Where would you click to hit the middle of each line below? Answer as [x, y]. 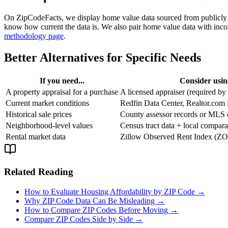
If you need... [62, 80]
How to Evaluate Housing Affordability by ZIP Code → [115, 192]
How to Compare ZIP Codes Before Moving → [101, 210]
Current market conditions [47, 103]
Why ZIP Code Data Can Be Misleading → [95, 201]
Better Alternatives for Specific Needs [103, 57]
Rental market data [36, 136]
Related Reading [39, 172]
